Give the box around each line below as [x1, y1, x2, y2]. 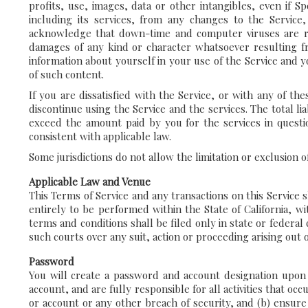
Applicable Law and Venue [29, 175, 151, 188]
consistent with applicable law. [29, 129, 171, 143]
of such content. [29, 67, 104, 81]
